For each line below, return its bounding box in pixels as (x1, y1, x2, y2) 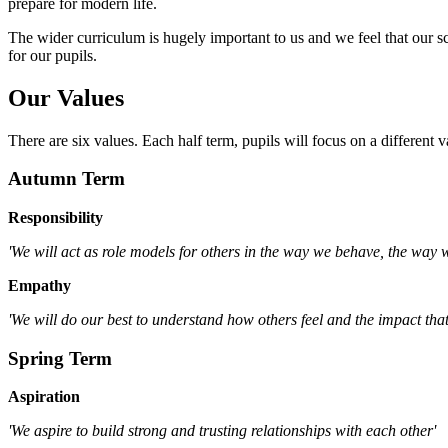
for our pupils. (8, 46, 97, 64)
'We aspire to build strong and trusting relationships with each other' (8, 422, 436, 440)
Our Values (8, 84, 124, 111)
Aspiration (8, 388, 80, 406)
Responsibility (8, 209, 103, 226)
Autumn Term (8, 168, 125, 190)
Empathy (8, 277, 71, 294)
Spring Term (8, 347, 112, 369)
